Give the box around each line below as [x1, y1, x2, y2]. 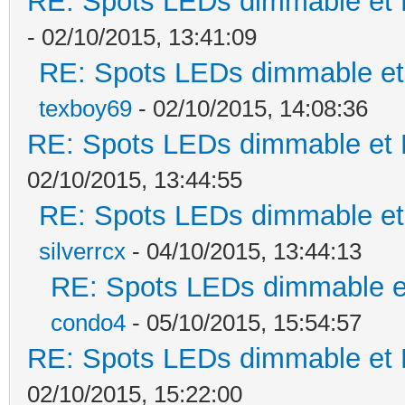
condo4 [51, 308, 126, 336]
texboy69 [39, 94, 132, 122]
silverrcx [39, 237, 126, 265]
